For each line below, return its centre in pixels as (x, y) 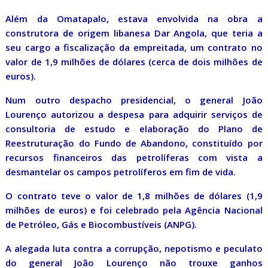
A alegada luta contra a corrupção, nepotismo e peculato (134, 249)
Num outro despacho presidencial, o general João (134, 100)
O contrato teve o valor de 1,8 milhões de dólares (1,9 (134, 196)
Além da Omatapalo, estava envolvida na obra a (134, 19)
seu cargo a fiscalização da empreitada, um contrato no (134, 48)
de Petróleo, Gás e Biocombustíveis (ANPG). (101, 225)
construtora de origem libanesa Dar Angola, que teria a (134, 33)
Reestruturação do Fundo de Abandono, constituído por (134, 143)
